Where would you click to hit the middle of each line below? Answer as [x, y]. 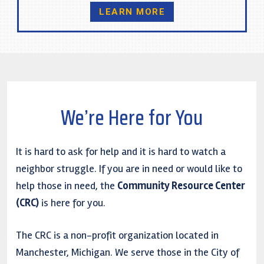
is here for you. [72, 202]
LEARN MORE [132, 12]
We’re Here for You [132, 117]
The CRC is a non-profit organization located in [117, 235]
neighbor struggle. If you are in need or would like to [129, 168]
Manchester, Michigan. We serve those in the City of [128, 252]
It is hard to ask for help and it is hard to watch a [121, 151]
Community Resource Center [181, 185]
